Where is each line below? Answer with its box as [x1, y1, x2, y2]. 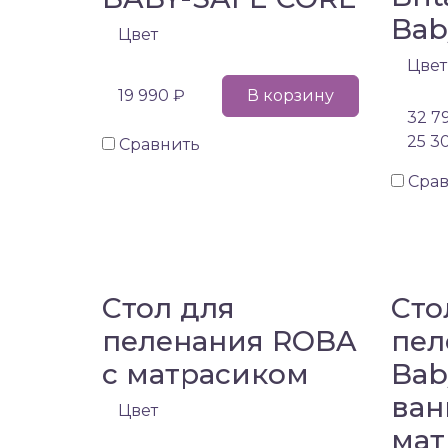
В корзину [247, 85, 334, 105]
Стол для [102, 290, 235, 325]
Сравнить [119, 134, 200, 154]
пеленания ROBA [102, 323, 357, 358]
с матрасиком [102, 356, 309, 391]
